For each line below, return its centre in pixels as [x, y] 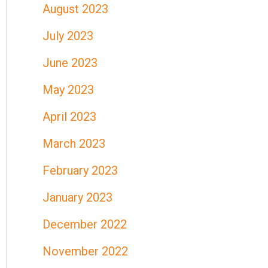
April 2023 [69, 117]
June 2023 [70, 63]
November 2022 [85, 251]
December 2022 [85, 224]
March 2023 [74, 144]
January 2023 [77, 197]
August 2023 [75, 9]
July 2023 [68, 36]
